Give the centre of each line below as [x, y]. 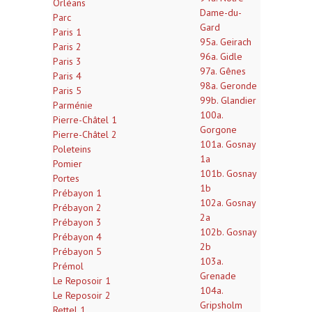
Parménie [73, 105]
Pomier [68, 164]
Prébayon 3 [77, 222]
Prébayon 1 [77, 193]
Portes [66, 178]
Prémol [68, 266]
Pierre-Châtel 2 [85, 134]
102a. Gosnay [228, 203]
